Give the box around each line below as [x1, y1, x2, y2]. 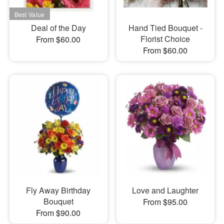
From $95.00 [143, 196, 188, 207]
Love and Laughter [132, 184, 199, 196]
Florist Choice [140, 32, 190, 44]
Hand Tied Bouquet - [128, 21, 202, 33]
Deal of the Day [30, 21, 86, 33]
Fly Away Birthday [26, 184, 91, 196]
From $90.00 [36, 207, 81, 218]
